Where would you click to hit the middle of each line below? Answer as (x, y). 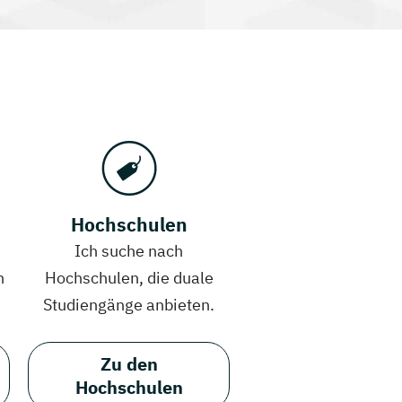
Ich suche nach (129, 251)
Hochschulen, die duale (129, 278)
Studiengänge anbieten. (129, 305)
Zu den (129, 364)
